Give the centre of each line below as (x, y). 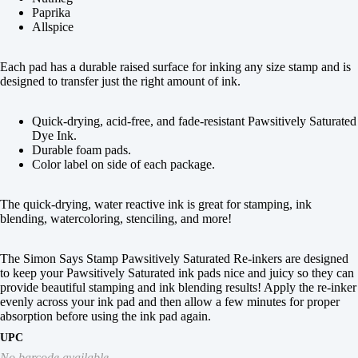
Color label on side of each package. (123, 164)
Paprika (51, 12)
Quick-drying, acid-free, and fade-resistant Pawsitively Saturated (194, 121)
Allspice (53, 27)
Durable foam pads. (82, 150)
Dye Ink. (54, 135)
